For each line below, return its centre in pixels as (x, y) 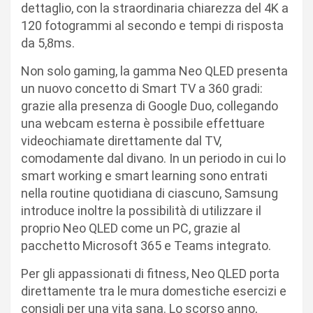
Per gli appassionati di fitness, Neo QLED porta (150, 273)
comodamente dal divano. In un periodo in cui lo (153, 158)
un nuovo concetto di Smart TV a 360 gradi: (142, 88)
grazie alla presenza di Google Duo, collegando (150, 105)
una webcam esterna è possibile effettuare (143, 123)
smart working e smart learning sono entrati (144, 175)
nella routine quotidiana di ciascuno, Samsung (150, 193)
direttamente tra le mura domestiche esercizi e (154, 291)
